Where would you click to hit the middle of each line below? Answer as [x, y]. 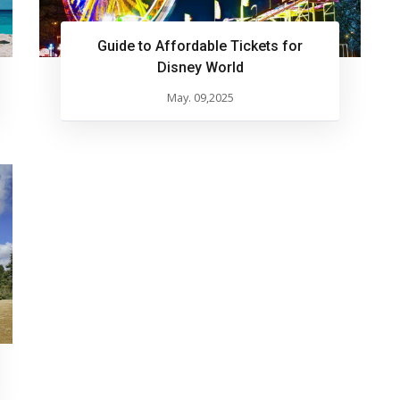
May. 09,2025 [200, 97]
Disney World [200, 67]
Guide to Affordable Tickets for [200, 46]
